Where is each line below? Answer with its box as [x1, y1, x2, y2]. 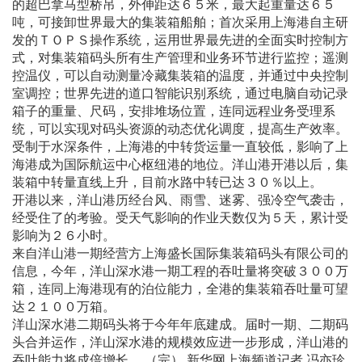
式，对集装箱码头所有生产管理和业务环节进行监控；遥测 [12, 48, 348, 67]
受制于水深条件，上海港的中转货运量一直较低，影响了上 [12, 137, 348, 156]
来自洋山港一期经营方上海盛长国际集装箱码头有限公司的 [12, 243, 348, 263]
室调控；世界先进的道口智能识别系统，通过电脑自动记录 [12, 83, 348, 103]
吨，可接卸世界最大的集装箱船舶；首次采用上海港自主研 [12, 12, 348, 32]
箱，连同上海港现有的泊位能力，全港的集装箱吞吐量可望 [12, 279, 348, 298]
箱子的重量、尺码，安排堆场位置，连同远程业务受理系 [12, 101, 335, 120]
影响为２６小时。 [12, 225, 116, 245]
